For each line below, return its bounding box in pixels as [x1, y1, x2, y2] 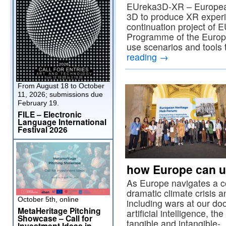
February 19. [18, 99, 59, 107]
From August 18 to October [18, 82, 104, 90]
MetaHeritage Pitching [18, 205, 101, 216]
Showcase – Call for [18, 212, 92, 224]
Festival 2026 [18, 124, 68, 135]
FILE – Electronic [18, 108, 82, 120]
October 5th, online [18, 195, 79, 203]
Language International [18, 116, 106, 128]
